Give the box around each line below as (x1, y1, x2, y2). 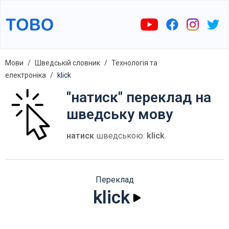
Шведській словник (35, 59, 100, 67)
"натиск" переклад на (66, 89, 211, 106)
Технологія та (111, 59, 157, 67)
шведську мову (66, 106, 173, 123)
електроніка (5, 71, 46, 79)
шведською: (94, 131, 147, 141)
